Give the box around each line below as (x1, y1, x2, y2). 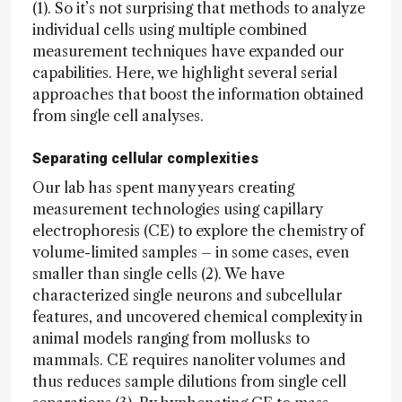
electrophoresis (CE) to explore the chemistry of (32, 222, 364, 240)
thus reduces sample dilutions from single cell (32, 372, 346, 390)
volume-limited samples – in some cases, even (32, 243, 349, 261)
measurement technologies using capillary (32, 200, 322, 218)
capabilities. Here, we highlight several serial (32, 64, 337, 82)
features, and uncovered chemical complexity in (32, 308, 363, 326)
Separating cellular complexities (32, 150, 258, 167)
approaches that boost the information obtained (32, 85, 363, 103)
